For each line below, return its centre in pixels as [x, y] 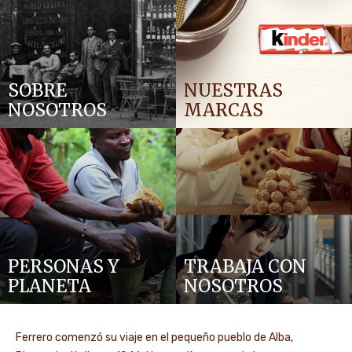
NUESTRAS [233, 91]
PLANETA [49, 286]
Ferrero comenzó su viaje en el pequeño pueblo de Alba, [154, 338]
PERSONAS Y [64, 267]
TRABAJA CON [245, 267]
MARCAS [224, 110]
